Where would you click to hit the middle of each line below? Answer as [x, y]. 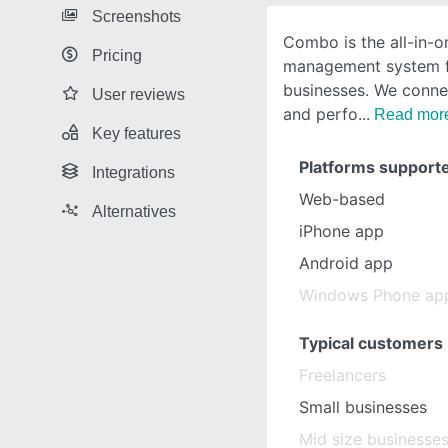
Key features [136, 133]
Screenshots [136, 16]
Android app [346, 263]
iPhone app [341, 231]
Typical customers [371, 343]
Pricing [117, 55]
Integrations [133, 172]
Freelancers [342, 375]
